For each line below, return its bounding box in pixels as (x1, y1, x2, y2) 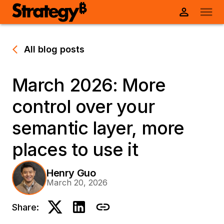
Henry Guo (46, 167, 96, 179)
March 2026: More (12, 74, 165, 96)
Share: (12, 201, 39, 212)
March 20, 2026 (46, 177, 107, 188)
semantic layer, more (12, 117, 184, 139)
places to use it (12, 138, 138, 161)
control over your (12, 95, 154, 118)
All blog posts (24, 44, 84, 55)
